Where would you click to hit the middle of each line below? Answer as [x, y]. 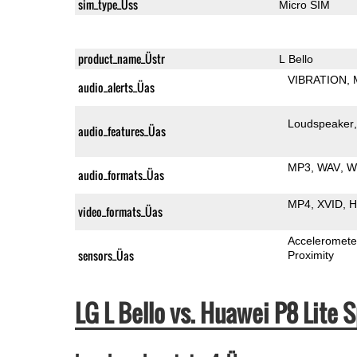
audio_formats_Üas [121, 175]
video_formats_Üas [120, 211]
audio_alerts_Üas [116, 87]
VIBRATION [318, 79]
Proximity [311, 255]
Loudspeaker [321, 123]
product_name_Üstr [121, 58]
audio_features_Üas [122, 131]
